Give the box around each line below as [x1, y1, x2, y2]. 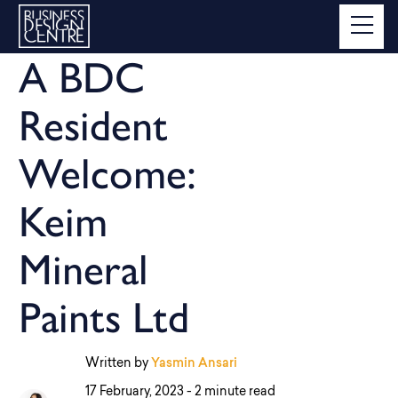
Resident [19, 99, 168, 151]
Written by [84, 357, 151, 370]
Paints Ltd [19, 291, 189, 343]
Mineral [19, 243, 148, 295]
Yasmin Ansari [150, 357, 237, 370]
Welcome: [19, 147, 196, 199]
